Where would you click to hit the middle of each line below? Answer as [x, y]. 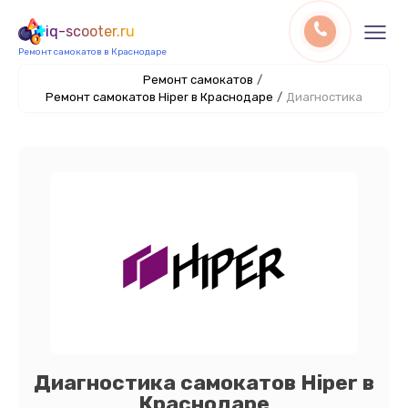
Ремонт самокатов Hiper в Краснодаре [159, 97]
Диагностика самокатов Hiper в [204, 382]
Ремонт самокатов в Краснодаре [92, 52]
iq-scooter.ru [90, 31]
